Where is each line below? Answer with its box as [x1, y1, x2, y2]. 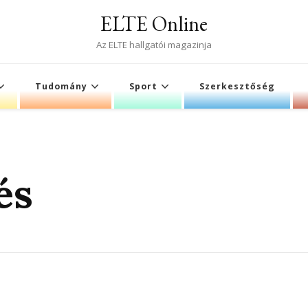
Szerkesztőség [199, 80, 275, 92]
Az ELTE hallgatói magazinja [96, 38, 212, 51]
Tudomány [35, 80, 87, 92]
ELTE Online [100, 10, 208, 37]
